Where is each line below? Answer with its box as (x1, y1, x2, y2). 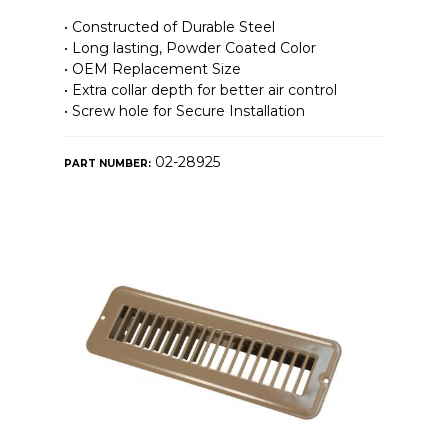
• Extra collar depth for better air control (63, 80, 337, 99)
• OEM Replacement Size (63, 59, 241, 78)
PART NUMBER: (63, 156, 151, 170)
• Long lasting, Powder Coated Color (63, 38, 316, 57)
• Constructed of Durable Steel (63, 17, 275, 36)
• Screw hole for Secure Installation (63, 101, 305, 120)
